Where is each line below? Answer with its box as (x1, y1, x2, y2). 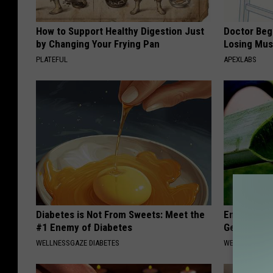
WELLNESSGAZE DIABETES (36, 238, 119, 248)
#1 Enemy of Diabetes (36, 221, 132, 234)
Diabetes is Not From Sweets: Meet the (36, 208, 205, 221)
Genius (224, 221, 254, 234)
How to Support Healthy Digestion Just (36, 25, 204, 38)
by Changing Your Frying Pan (36, 38, 160, 51)
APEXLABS (224, 55, 257, 65)
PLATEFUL (36, 55, 68, 65)
